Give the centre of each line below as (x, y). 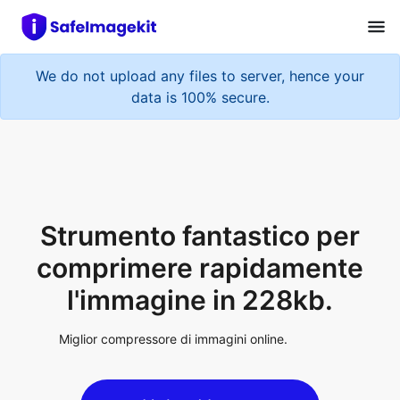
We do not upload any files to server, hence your (200, 67)
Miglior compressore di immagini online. (174, 266)
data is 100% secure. (200, 88)
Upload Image (200, 333)
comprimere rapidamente (200, 195)
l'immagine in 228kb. (200, 227)
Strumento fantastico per (200, 163)
